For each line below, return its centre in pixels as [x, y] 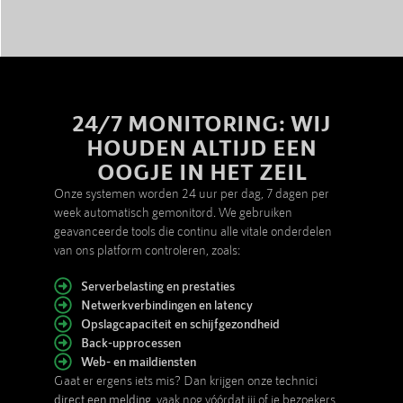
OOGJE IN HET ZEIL [201, 170]
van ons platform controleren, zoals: [147, 249]
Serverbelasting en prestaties [158, 286]
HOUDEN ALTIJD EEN [201, 146]
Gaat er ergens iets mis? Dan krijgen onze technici [186, 381]
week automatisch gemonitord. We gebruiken [173, 211]
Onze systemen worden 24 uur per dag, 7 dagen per [192, 193]
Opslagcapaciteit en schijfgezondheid [180, 324]
